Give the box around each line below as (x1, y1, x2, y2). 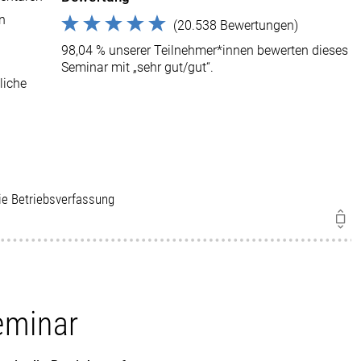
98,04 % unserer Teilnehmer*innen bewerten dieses (61, 43, 349, 58)
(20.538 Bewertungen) (173, 18, 299, 33)
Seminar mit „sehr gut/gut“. (61, 60, 214, 75)
